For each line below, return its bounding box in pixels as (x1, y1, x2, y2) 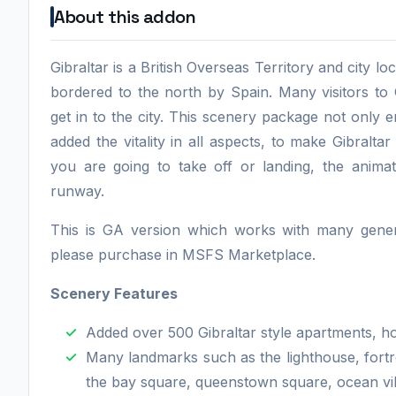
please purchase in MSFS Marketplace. (50, 245, 316, 263)
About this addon (54, 4, 195, 28)
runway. (50, 181, 104, 200)
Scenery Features (50, 284, 181, 302)
